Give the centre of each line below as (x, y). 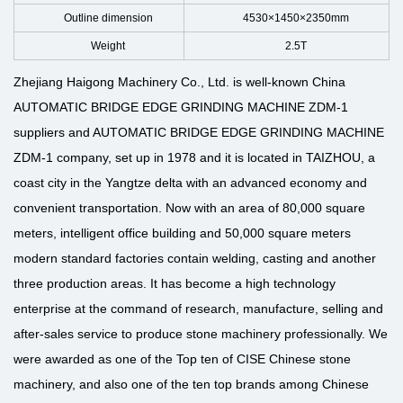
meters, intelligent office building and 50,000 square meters (182, 233)
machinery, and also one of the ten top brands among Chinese (191, 384)
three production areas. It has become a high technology (175, 283)
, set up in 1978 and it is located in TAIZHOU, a (242, 157)
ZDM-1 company (61, 157)
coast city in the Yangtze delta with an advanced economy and (190, 183)
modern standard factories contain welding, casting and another (195, 258)
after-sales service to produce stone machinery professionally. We (201, 334)
